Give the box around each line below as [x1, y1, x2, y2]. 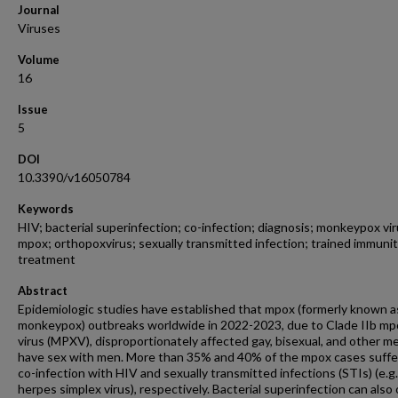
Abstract [18, 283, 68, 298]
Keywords [18, 202, 74, 216]
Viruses [18, 20, 60, 36]
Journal [18, 3, 60, 17]
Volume [18, 52, 60, 67]
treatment [18, 251, 76, 267]
